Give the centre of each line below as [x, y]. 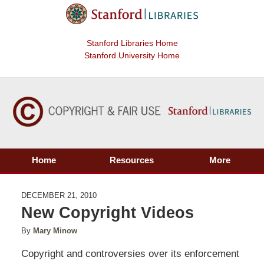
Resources [132, 160]
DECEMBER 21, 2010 [59, 196]
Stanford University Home [132, 56]
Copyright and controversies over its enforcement [130, 254]
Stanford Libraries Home [132, 43]
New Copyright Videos [107, 213]
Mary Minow [55, 231]
